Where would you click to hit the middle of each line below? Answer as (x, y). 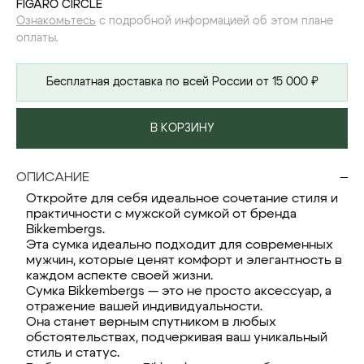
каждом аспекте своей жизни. (119, 275)
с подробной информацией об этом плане (214, 21)
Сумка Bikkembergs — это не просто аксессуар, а (179, 291)
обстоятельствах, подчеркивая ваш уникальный (177, 337)
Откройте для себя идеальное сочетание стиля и (182, 198)
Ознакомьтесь (56, 21)
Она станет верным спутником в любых (151, 322)
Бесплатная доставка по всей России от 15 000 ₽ (182, 82)
